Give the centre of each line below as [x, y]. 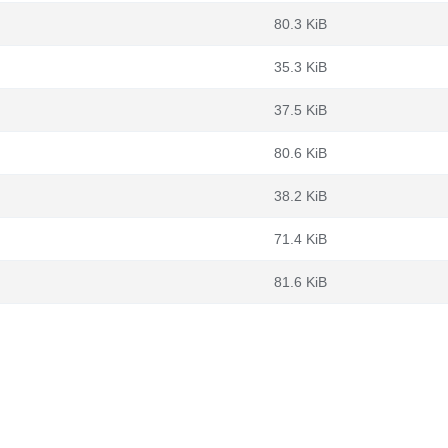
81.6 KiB [300, 282]
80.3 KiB [300, 24]
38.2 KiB [300, 196]
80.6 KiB [300, 153]
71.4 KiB [300, 239]
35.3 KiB [300, 67]
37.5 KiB [300, 110]
